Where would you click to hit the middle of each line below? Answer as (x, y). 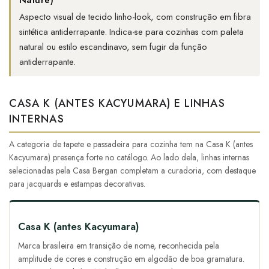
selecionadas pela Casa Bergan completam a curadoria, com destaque (132, 171)
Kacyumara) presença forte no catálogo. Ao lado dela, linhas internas (129, 158)
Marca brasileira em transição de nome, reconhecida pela (119, 246)
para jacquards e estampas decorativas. (77, 184)
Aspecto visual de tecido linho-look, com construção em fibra (135, 17)
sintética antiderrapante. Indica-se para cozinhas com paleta (131, 32)
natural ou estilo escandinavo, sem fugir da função (113, 47)
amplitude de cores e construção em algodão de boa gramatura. (131, 259)
